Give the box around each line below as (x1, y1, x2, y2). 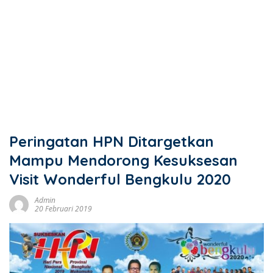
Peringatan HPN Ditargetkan (9, 132, 214, 151)
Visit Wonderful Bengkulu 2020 (9, 170, 231, 188)
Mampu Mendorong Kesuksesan (9, 151, 238, 169)
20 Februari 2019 (35, 204, 92, 214)
